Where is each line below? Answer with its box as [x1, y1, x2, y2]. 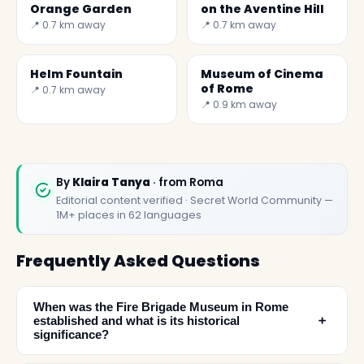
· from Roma [150, 175, 223, 191]
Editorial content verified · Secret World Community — [56, 193, 333, 208]
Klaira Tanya [72, 175, 150, 191]
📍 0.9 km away [201, 97, 277, 112]
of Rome [201, 80, 253, 97]
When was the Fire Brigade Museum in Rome [33, 299, 288, 314]
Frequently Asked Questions [16, 249, 260, 272]
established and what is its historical [33, 313, 240, 327]
